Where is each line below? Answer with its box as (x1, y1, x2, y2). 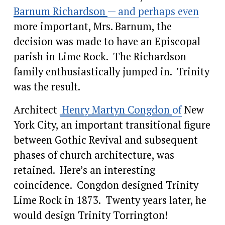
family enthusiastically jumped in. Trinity (13, 64, 209, 78)
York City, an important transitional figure (13, 118, 210, 132)
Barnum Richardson (13, 4, 107, 18)
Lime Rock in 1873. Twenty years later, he (13, 193, 206, 207)
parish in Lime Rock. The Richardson (13, 49, 186, 63)
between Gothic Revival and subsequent (13, 133, 198, 147)
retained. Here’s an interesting (13, 163, 155, 177)
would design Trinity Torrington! (13, 208, 168, 222)
